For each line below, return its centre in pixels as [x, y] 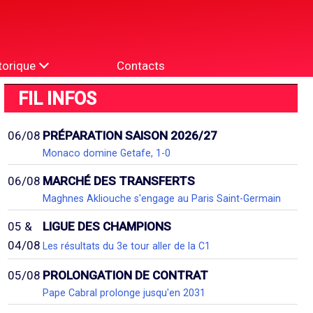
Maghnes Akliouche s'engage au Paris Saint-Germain [162, 198]
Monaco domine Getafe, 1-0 [107, 153]
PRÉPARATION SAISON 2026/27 [130, 136]
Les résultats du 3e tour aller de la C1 [126, 246]
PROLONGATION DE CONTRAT [125, 275]
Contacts [141, 66]
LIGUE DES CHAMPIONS [107, 226]
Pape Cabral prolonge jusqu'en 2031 [124, 293]
